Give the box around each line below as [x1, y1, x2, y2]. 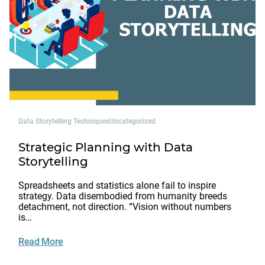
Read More [18, 235, 64, 247]
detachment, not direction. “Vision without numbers [18, 201, 231, 212]
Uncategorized [109, 117, 156, 125]
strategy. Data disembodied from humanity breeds [18, 190, 227, 202]
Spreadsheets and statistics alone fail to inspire [18, 179, 216, 191]
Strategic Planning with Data [18, 140, 193, 154]
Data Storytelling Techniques [18, 117, 109, 125]
